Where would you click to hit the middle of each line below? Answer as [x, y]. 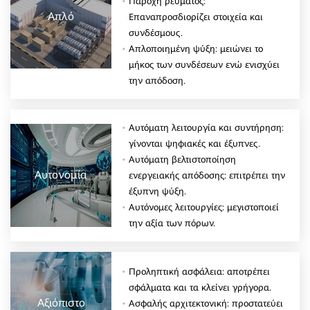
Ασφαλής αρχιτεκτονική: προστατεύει [206, 303]
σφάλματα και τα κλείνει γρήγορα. [200, 287]
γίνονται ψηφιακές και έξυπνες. [195, 143]
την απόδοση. [157, 80]
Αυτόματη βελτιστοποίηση [183, 159]
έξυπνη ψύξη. [158, 191]
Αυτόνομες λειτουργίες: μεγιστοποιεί [204, 207]
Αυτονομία [61, 175]
